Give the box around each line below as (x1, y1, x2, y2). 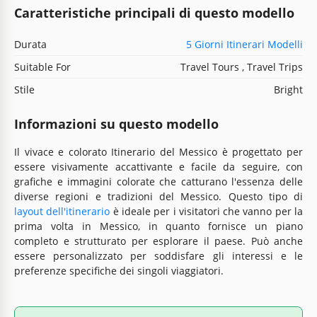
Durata (14, 37, 47, 51)
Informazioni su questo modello (14, 115, 219, 132)
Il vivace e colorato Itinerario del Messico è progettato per (14, 144, 303, 158)
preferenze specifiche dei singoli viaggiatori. (14, 263, 224, 277)
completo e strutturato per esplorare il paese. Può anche (14, 234, 303, 248)
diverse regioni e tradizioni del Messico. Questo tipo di (14, 189, 303, 203)
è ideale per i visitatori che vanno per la (110, 204, 304, 218)
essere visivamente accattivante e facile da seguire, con (14, 159, 303, 173)
